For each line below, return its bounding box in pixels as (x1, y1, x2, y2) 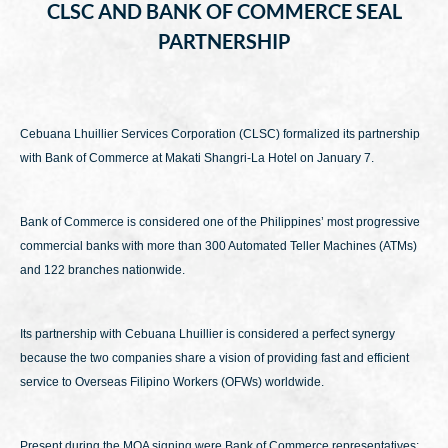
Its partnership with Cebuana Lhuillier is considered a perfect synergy (20, 327, 395, 341)
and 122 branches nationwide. (20, 263, 185, 277)
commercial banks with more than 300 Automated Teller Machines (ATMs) (20, 239, 417, 253)
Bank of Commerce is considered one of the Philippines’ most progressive (20, 215, 420, 229)
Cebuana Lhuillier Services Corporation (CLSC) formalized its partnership (20, 127, 420, 141)
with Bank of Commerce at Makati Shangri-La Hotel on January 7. (20, 151, 374, 165)
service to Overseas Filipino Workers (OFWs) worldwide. (20, 375, 324, 389)
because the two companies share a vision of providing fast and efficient (20, 351, 409, 365)
